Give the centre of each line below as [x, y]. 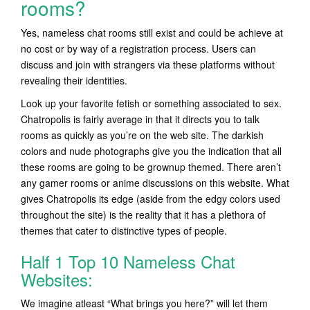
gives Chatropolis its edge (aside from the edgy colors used [151, 199]
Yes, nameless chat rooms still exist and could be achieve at [152, 33]
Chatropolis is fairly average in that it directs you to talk [140, 119]
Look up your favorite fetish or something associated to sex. [151, 103]
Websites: [57, 279]
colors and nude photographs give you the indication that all [151, 151]
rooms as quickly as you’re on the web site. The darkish [142, 135]
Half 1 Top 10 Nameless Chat [128, 261]
